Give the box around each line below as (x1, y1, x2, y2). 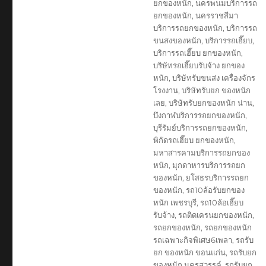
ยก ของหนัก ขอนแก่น (153, 247, 226, 257)
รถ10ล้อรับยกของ (185, 185, 245, 195)
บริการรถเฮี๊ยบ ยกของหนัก (153, 47, 241, 58)
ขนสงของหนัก (153, 35, 201, 45)
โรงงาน (153, 85, 178, 95)
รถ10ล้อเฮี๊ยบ (199, 197, 243, 207)
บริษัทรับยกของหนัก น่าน (168, 97, 252, 107)
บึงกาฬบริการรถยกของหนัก (153, 110, 245, 120)
